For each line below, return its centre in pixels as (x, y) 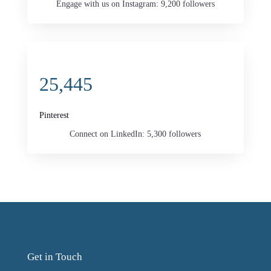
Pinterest (54, 116)
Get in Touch (54, 257)
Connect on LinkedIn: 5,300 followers (135, 134)
